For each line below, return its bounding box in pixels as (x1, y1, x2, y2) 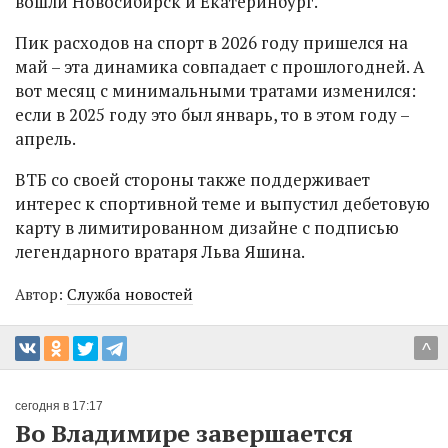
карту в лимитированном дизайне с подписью (15, 216, 399, 240)
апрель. (15, 127, 76, 151)
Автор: (15, 284, 67, 305)
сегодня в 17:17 (15, 399, 103, 414)
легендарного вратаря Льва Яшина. (15, 240, 305, 264)
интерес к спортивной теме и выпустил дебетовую (15, 192, 430, 216)
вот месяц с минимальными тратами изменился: (15, 79, 416, 103)
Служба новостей (67, 284, 193, 305)
